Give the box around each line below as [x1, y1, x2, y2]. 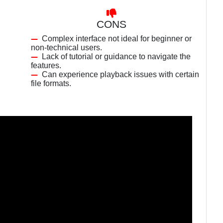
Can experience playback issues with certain [42, 70, 199, 79]
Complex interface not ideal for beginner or [42, 34, 192, 43]
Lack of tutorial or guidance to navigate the [42, 52, 191, 61]
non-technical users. [31, 43, 102, 52]
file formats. [31, 79, 71, 88]
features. [31, 61, 61, 70]
